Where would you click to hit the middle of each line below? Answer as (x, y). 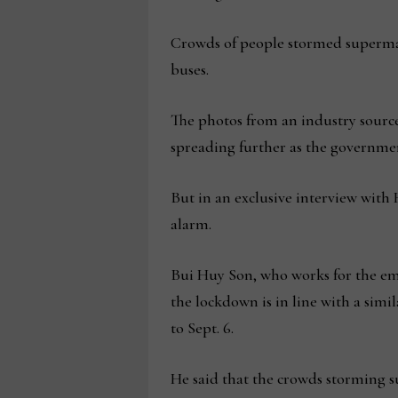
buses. (189, 69)
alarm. (191, 224)
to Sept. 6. (202, 328)
